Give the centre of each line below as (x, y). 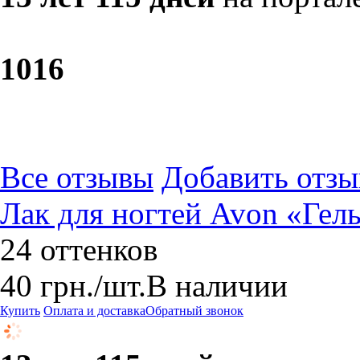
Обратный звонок (194, 311)
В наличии (217, 286)
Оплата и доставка (94, 311)
